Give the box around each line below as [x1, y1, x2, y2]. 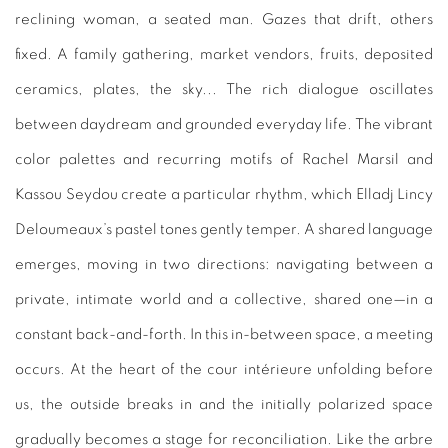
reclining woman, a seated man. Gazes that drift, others [15, 11, 433, 27]
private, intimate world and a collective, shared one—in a [15, 291, 433, 307]
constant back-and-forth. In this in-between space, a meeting [15, 326, 433, 342]
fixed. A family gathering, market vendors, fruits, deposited [15, 46, 433, 62]
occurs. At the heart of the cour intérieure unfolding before [15, 361, 433, 377]
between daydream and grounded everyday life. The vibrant [15, 116, 433, 132]
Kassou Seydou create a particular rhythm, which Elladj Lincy [15, 186, 433, 202]
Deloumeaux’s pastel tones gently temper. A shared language [15, 221, 433, 237]
